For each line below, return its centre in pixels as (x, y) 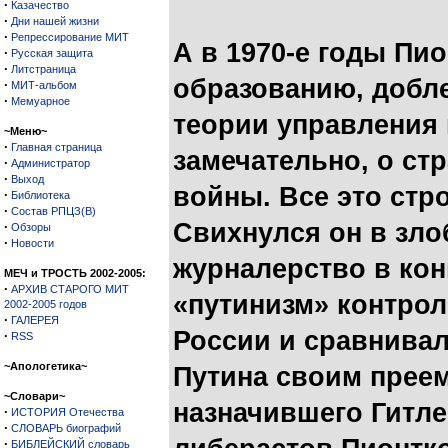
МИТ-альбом (44, 85)
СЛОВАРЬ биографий (66, 428)
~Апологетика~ (45, 366)
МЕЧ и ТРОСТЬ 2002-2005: (75, 273)
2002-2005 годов (45, 304)
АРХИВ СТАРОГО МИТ (70, 289)
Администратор (50, 163)
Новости (32, 243)
